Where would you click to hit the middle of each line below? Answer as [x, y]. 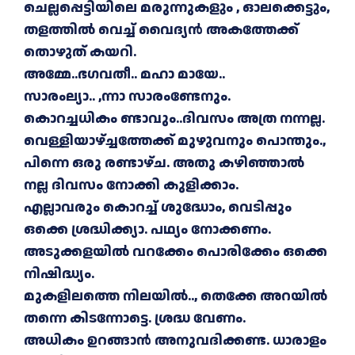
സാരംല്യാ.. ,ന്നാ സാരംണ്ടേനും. [127, 97]
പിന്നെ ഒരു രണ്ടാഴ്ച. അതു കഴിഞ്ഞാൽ [164, 163]
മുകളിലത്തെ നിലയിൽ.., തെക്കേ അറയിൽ [176, 296]
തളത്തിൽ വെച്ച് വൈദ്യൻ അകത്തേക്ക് [161, 30]
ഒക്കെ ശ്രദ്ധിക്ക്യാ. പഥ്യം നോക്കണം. [147, 230]
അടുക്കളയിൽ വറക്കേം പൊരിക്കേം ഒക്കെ [176, 252]
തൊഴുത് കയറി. [80, 52]
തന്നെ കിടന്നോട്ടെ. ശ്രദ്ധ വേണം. [135, 319]
